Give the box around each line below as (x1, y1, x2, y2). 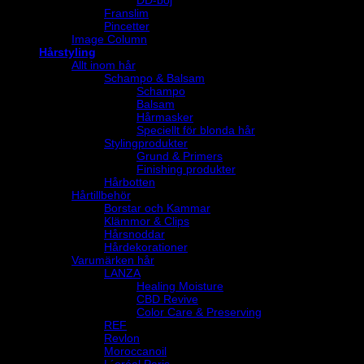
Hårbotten (104, 175, 155, 189)
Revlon (104, 331, 140, 345)
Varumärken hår (71, 253, 154, 267)
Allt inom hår (71, 58, 136, 72)
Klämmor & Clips (104, 214, 189, 228)
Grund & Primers (136, 149, 223, 163)
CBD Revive (136, 292, 198, 306)
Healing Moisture (136, 279, 223, 293)
